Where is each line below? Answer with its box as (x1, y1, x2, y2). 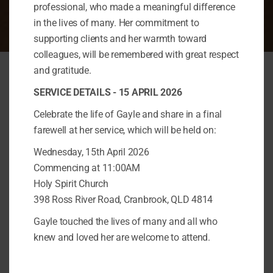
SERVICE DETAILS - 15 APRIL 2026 (34, 86, 182, 98)
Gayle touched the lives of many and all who (34, 215, 218, 227)
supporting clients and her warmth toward (34, 32, 207, 44)
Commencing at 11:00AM (34, 161, 140, 174)
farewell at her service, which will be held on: (34, 124, 216, 136)
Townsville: (52, 187, 114, 202)
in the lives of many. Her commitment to (34, 16, 199, 29)
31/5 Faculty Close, (90, 216, 199, 232)
